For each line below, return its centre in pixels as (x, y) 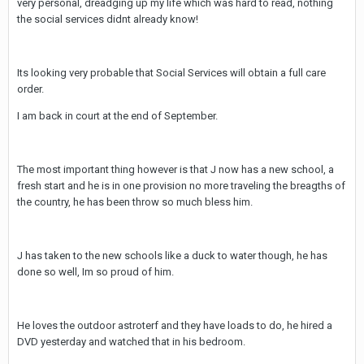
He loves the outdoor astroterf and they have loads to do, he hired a (175, 325)
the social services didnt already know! (108, 19)
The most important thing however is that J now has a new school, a (175, 169)
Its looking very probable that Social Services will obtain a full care (171, 73)
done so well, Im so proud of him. (95, 272)
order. (30, 89)
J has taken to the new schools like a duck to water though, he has (172, 256)
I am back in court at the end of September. (117, 116)
